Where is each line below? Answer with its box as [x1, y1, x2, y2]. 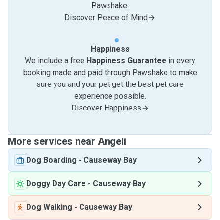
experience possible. [74, 91, 146, 101]
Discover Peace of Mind [64, 13, 148, 22]
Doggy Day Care [26, 179, 86, 188]
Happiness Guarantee [86, 56, 166, 65]
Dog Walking [26, 202, 72, 212]
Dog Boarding [26, 155, 77, 165]
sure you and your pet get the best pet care [36, 80, 184, 89]
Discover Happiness [71, 103, 141, 112]
